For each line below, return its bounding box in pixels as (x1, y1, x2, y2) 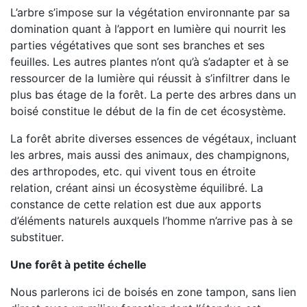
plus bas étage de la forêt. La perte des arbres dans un (10, 88, 296, 101)
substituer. (10, 230, 64, 244)
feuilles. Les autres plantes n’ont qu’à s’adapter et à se (10, 55, 288, 69)
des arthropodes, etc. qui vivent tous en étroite (10, 164, 256, 178)
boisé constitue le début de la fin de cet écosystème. (10, 104, 286, 118)
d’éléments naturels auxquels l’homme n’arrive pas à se (10, 214, 293, 228)
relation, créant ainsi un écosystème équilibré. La (10, 181, 263, 195)
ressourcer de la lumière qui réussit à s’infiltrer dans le (10, 71, 290, 85)
